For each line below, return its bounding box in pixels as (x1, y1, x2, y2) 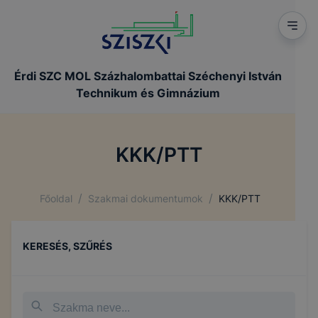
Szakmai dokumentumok (88, 192, 203, 204)
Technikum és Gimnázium (75, 86, 220, 100)
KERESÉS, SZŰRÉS (23, 240, 112, 252)
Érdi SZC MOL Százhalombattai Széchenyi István (13, 69, 282, 83)
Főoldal (40, 192, 72, 204)
